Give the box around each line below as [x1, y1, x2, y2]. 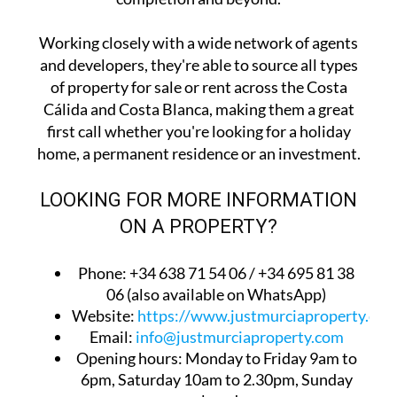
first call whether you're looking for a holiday [46, 121, 351, 142]
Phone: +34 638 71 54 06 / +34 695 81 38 [78, 263, 354, 284]
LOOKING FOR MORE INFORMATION [40, 189, 357, 212]
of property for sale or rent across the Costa [50, 77, 347, 97]
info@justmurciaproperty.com [135, 327, 344, 347]
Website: [71, 306, 137, 326]
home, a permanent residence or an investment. [36, 144, 361, 164]
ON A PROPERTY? [120, 215, 277, 238]
